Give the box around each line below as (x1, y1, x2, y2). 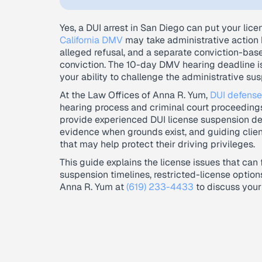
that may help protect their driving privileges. (60, 138, 255, 150)
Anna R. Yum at (60, 181, 126, 193)
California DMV (60, 34, 123, 46)
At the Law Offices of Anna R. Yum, (60, 89, 210, 101)
